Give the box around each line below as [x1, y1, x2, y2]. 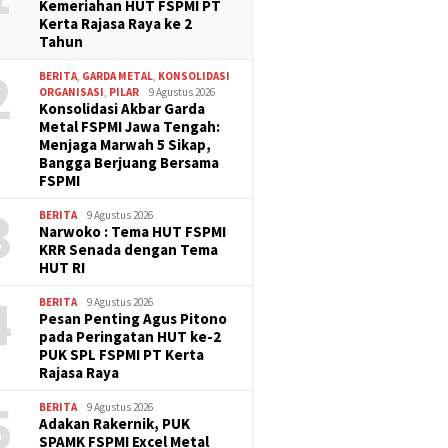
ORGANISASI [39, 84, 105, 99]
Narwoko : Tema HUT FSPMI [39, 221, 227, 241]
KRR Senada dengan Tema [39, 239, 219, 259]
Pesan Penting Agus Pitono [39, 308, 228, 328]
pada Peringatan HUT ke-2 [39, 326, 222, 346]
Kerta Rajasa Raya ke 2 [39, 13, 193, 33]
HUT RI [39, 257, 86, 277]
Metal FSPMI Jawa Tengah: [39, 116, 221, 136]
